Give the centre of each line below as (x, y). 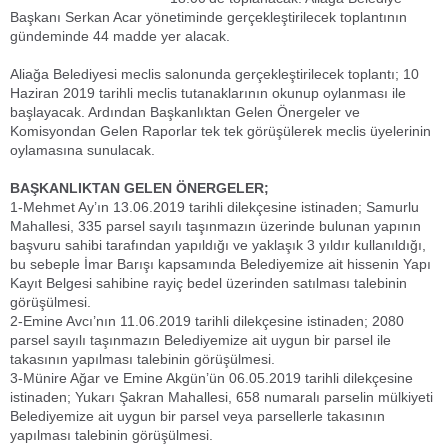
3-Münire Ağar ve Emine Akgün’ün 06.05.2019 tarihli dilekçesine (211, 378)
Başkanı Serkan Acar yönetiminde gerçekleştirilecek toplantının (208, 17)
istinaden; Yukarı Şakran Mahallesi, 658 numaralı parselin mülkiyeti (221, 397)
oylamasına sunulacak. (82, 150)
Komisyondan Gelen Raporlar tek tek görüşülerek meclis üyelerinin (220, 131)
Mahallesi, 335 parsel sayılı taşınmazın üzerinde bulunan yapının (215, 226)
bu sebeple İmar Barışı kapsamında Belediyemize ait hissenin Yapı (220, 264)
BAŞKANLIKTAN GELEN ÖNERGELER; (139, 188)
